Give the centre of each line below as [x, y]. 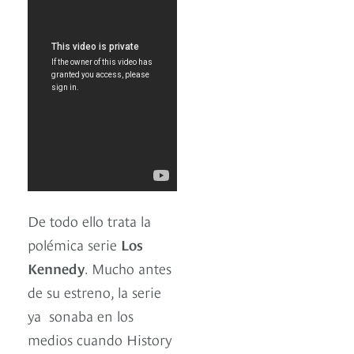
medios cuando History [100, 339]
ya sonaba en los [81, 315]
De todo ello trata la [89, 220]
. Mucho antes [128, 268]
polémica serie [74, 244]
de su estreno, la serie [94, 292]
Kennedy [56, 268]
